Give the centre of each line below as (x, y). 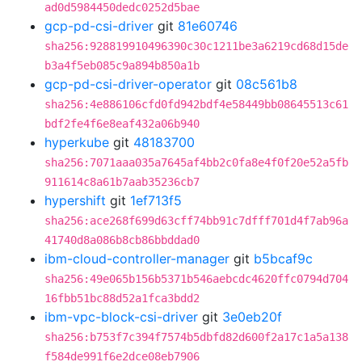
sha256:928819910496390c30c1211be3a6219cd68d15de (196, 46)
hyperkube (77, 142)
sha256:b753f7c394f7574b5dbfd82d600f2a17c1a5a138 (196, 337)
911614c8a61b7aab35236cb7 (122, 182)
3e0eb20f (252, 317)
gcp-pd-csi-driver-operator (128, 84)
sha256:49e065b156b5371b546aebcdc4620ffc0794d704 (196, 279)
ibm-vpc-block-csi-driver (121, 317)
